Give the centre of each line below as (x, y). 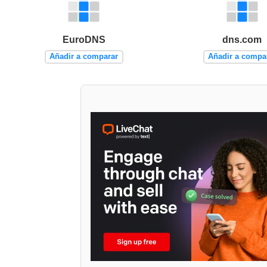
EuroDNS (84, 39)
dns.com (242, 39)
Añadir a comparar (84, 57)
